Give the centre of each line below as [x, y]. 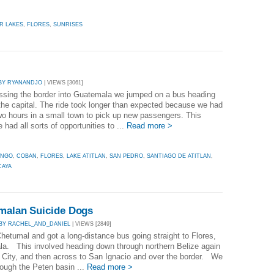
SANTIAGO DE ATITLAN [179, 156]
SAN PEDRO [126, 156]
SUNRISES [68, 25]
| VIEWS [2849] [91, 224]
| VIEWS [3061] [63, 82]
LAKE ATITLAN [86, 156]
